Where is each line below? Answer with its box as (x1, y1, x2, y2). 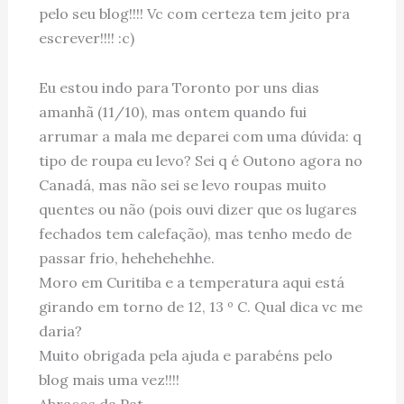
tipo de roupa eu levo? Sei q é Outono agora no (38, 151, 363, 170)
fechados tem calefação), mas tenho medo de (38, 224, 352, 243)
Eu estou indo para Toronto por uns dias (38, 78, 319, 96)
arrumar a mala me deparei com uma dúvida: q (38, 126, 362, 145)
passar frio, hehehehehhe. (38, 248, 215, 267)
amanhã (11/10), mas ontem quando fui (38, 102, 307, 121)
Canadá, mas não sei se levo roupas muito (38, 175, 326, 194)
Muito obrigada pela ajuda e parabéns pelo (38, 345, 333, 364)
